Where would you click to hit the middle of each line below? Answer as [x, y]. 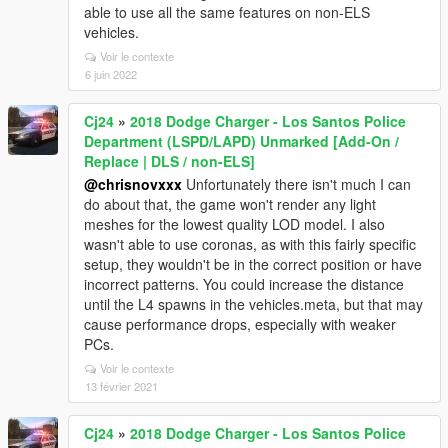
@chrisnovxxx [133, 183]
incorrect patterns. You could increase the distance [244, 283]
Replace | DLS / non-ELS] [169, 160]
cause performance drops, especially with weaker [240, 323]
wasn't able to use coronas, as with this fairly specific [250, 243]
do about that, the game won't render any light [230, 203]
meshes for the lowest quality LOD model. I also [234, 223]
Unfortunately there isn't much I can [296, 183]
